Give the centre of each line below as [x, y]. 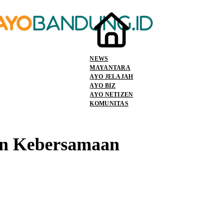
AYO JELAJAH [111, 76]
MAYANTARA [110, 67]
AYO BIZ [103, 85]
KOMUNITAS [109, 103]
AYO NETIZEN [111, 94]
